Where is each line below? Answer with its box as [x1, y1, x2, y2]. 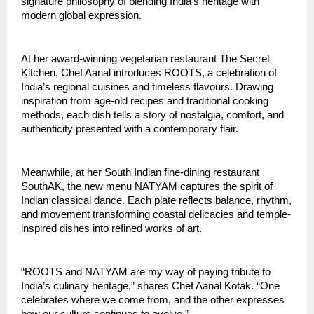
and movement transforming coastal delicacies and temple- [21, 209, 291, 221]
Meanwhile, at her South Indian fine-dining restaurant [21, 167, 259, 179]
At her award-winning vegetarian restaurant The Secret [21, 53, 270, 65]
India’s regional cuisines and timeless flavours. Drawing [21, 81, 273, 93]
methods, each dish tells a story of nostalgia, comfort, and [21, 109, 284, 121]
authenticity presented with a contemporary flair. [21, 123, 238, 135]
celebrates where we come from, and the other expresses [21, 294, 285, 306]
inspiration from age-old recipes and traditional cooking [21, 95, 268, 107]
